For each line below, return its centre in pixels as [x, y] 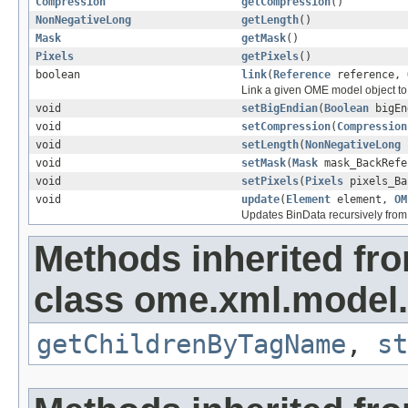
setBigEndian [280, 109]
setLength [270, 145]
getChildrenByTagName [191, 345]
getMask [264, 39]
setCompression [286, 127]
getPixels [270, 57]
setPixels [270, 182]
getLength [270, 20]
